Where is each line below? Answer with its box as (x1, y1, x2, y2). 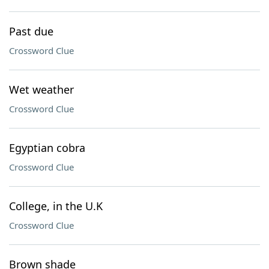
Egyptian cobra (9, 141, 85, 155)
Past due (9, 24, 53, 38)
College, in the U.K (9, 199, 103, 213)
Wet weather (9, 82, 74, 97)
